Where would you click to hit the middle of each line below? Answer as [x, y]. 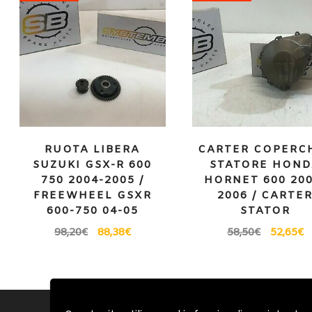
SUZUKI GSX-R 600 [93, 165]
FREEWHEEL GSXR [92, 196]
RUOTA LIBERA [93, 150]
